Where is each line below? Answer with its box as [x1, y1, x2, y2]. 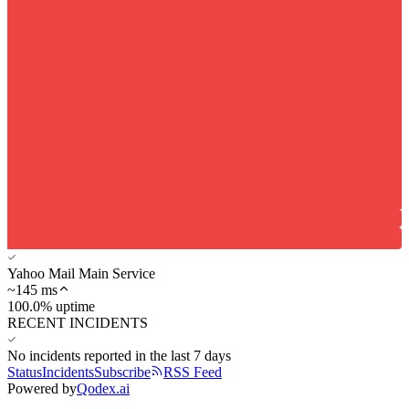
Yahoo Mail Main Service [7, 265, 155, 281]
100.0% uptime [7, 298, 95, 314]
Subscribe [94, 363, 151, 380]
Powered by [7, 380, 77, 396]
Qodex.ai [77, 380, 130, 396]
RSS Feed [163, 363, 222, 380]
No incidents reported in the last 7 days [7, 347, 231, 363]
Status [7, 363, 42, 380]
